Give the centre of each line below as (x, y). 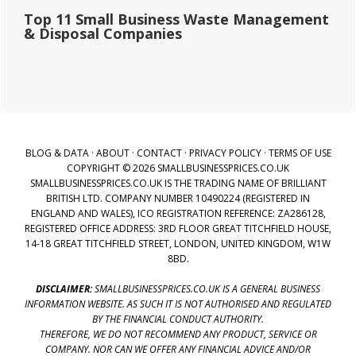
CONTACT (159, 153)
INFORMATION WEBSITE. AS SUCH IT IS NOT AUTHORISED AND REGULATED (178, 304)
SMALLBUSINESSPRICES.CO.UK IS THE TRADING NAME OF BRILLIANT (178, 183)
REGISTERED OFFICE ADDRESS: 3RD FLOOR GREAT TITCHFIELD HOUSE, (178, 228)
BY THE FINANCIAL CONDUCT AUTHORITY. (178, 319)
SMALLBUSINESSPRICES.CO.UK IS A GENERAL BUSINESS (206, 288)
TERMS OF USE (300, 153)
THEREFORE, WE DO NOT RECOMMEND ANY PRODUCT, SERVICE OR (178, 334)
